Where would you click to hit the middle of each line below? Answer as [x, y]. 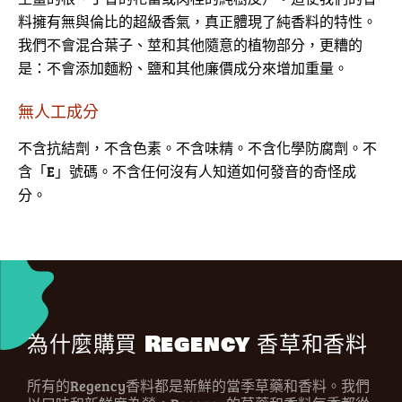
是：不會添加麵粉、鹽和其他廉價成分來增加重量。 [183, 68]
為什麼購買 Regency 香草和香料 [197, 345]
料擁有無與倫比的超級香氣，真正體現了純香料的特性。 [197, 22]
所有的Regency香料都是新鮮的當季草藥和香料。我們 [198, 386]
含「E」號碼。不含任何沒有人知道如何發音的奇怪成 [187, 171]
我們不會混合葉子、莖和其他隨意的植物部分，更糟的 [190, 45]
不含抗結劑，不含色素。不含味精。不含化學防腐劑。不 [197, 148]
